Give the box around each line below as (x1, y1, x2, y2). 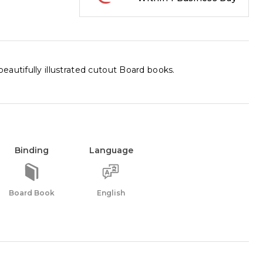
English (97, 188, 125, 197)
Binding (15, 145, 49, 156)
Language (89, 145, 133, 156)
